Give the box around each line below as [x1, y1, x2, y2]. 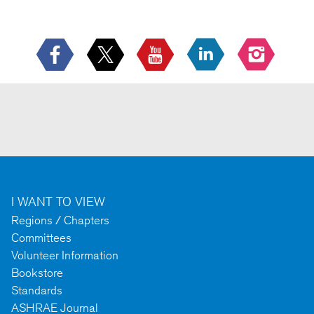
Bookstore [11, 266, 63, 280]
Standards [11, 283, 62, 298]
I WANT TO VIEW [11, 193, 105, 210]
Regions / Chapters [11, 213, 109, 228]
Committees [11, 231, 71, 245]
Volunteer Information [11, 248, 118, 263]
